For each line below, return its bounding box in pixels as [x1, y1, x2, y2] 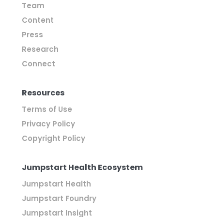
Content [21, 15, 54, 25]
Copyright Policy [21, 133, 85, 143]
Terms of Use [21, 104, 72, 114]
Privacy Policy [21, 118, 75, 129]
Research [21, 44, 59, 54]
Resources [21, 87, 64, 98]
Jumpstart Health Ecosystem [21, 161, 143, 173]
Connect [21, 58, 55, 69]
